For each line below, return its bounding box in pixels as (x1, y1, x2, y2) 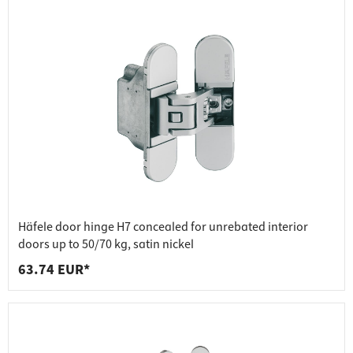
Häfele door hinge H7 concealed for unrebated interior (18, 218, 308, 236)
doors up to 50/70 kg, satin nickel (18, 236, 194, 254)
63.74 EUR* (18, 260, 90, 281)
